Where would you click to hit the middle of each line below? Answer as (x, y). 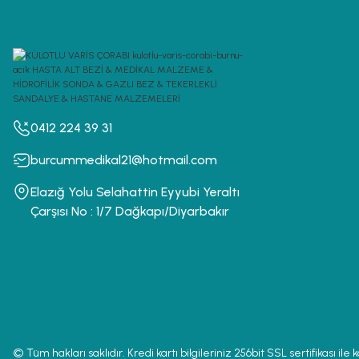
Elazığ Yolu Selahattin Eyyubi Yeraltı (135, 192)
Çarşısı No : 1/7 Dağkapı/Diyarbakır (130, 211)
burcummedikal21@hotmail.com (124, 160)
